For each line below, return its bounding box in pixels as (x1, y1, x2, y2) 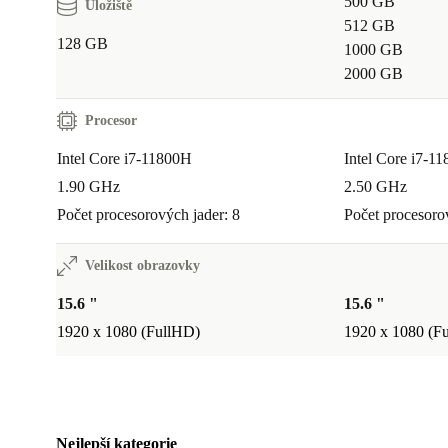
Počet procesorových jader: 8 (57, 206, 240, 224)
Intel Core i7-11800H (57, 150, 192, 168)
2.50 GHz (344, 178, 407, 196)
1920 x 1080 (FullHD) (57, 323, 200, 341)
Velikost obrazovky (85, 258, 200, 274)
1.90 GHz (57, 178, 120, 196)
